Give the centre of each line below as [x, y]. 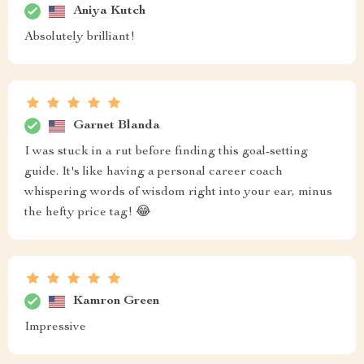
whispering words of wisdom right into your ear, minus [178, 193]
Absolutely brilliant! [80, 37]
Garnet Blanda [117, 126]
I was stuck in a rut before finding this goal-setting [166, 152]
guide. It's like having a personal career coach [154, 172]
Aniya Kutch [109, 11]
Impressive [55, 327]
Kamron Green [116, 301]
